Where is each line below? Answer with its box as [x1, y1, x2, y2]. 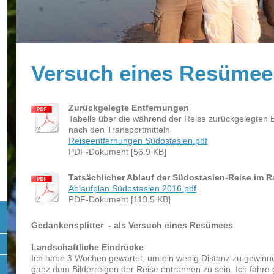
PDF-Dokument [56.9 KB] [68, 146, 167, 157]
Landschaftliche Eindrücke [31, 242, 144, 252]
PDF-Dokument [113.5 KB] [68, 194, 171, 204]
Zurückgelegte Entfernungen [68, 102, 190, 113]
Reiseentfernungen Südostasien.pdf [68, 135, 208, 146]
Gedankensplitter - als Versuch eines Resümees [31, 220, 234, 230]
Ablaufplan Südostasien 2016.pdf [68, 183, 197, 193]
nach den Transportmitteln [68, 124, 171, 135]
